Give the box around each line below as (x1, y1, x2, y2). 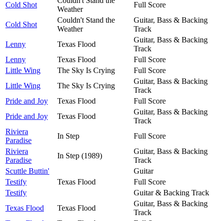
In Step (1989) (57, 151, 102, 160)
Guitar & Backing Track (134, 188, 209, 197)
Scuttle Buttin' (5, 166, 49, 175)
